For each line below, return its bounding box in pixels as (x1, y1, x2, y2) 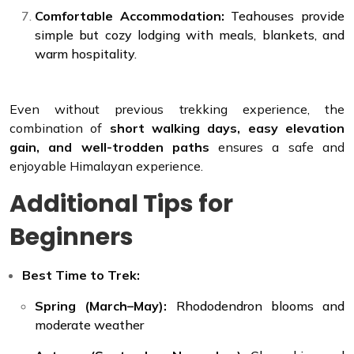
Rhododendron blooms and (167, 297, 345, 314)
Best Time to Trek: (22, 266, 140, 283)
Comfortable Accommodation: (35, 7, 224, 24)
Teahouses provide (224, 7, 345, 24)
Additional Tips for (9, 186, 233, 220)
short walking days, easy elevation (109, 119, 345, 136)
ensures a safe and (209, 138, 345, 155)
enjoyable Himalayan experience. (9, 157, 203, 174)
